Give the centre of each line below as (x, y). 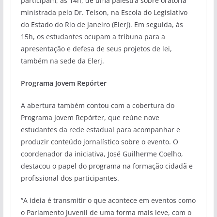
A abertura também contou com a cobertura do (97, 105)
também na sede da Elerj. (62, 61)
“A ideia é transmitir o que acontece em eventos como (108, 200)
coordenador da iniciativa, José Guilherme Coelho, (102, 154)
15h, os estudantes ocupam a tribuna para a (93, 36)
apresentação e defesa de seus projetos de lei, (96, 48)
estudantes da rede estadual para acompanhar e (100, 129)
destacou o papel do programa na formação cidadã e (107, 166)
